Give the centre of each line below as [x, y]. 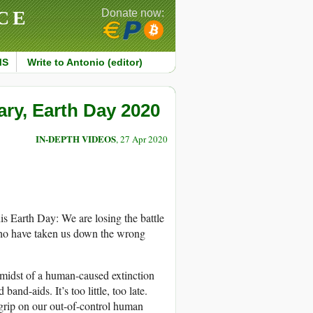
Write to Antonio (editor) [85, 62]
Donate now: [133, 13]
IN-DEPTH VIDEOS [76, 139]
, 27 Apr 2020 [142, 139]
